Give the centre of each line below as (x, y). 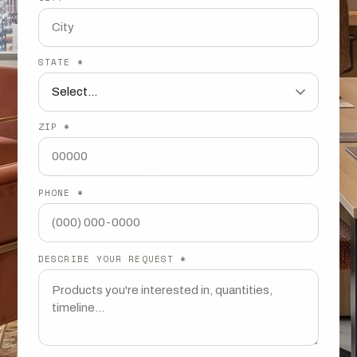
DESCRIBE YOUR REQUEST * (113, 259)
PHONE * (61, 193)
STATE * (61, 62)
